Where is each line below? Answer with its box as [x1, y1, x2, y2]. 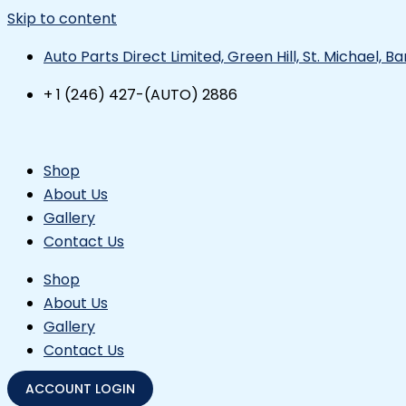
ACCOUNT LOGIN [25, 380, 135, 398]
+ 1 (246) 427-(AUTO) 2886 [43, 84, 237, 105]
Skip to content [7, 8, 117, 29]
